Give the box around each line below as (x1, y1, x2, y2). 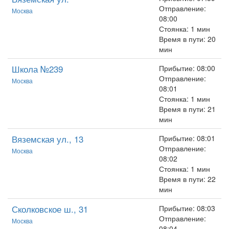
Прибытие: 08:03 (159, 203, 215, 213)
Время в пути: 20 (159, 34, 216, 44)
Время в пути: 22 (159, 174, 216, 184)
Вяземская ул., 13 (12, 132, 83, 145)
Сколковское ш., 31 (12, 202, 88, 215)
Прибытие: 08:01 (159, 133, 215, 143)
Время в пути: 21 (159, 104, 216, 114)
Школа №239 (12, 62, 63, 75)
